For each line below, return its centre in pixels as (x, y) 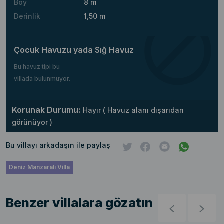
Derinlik (27, 16)
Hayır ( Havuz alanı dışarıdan (133, 110)
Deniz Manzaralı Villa (39, 167)
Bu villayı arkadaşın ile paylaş (58, 145)
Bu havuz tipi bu (37, 67)
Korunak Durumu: (46, 110)
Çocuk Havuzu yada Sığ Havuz (74, 50)
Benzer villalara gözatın (79, 203)
